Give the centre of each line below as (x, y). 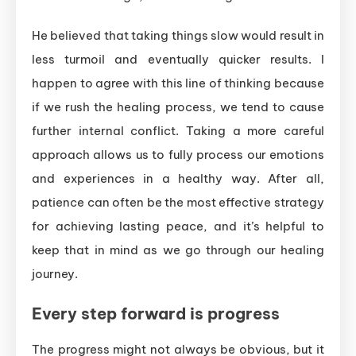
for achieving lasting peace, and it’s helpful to (178, 226)
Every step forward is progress (156, 314)
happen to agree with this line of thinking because (178, 83)
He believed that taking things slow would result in (178, 36)
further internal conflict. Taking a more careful (178, 131)
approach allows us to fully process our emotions (178, 155)
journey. (55, 274)
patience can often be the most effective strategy (178, 203)
